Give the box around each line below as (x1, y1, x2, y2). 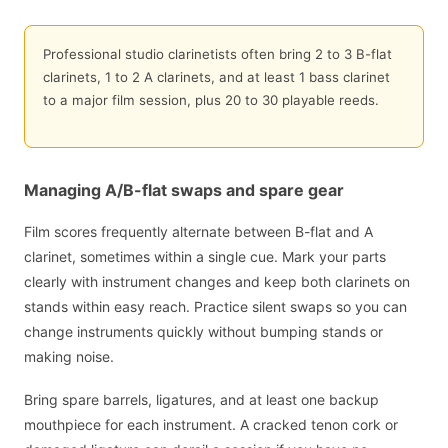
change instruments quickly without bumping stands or (24, 323, 383, 341)
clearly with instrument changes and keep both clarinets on (24, 273, 410, 291)
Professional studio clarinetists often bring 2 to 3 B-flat (42, 46, 392, 63)
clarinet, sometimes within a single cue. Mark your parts (24, 248, 386, 266)
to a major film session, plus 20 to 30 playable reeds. (42, 92, 379, 109)
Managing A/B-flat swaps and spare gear (24, 180, 344, 201)
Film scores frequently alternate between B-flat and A (24, 223, 373, 241)
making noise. (24, 348, 114, 366)
